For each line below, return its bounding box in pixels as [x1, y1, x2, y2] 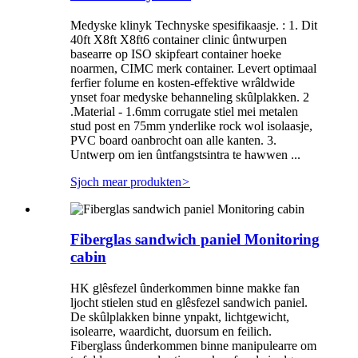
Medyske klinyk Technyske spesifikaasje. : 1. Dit [70, 18, 317, 32]
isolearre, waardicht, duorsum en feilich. [70, 324, 272, 339]
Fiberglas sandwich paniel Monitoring [70, 231, 320, 249]
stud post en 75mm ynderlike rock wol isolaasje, [70, 118, 312, 133]
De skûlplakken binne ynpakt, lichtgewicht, [70, 310, 289, 324]
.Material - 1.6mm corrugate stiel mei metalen [70, 104, 298, 118]
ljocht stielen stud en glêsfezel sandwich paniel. [70, 296, 308, 310]
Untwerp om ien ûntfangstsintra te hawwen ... [70, 147, 300, 161]
